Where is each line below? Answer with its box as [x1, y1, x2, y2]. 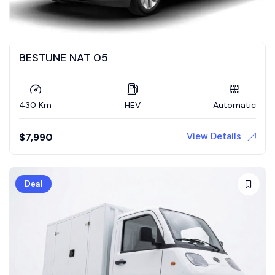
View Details [187, 130, 241, 142]
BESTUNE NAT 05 [19, 50, 108, 65]
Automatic [213, 99, 256, 110]
